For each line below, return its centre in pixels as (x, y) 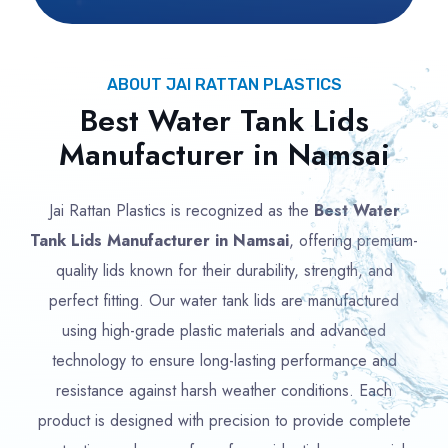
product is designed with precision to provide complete (224, 420)
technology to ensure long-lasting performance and (224, 360)
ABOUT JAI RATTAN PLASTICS (224, 84)
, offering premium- (353, 240)
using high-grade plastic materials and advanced (224, 330)
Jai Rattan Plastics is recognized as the (181, 210)
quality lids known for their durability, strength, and (224, 270)
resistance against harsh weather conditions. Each (224, 390)
